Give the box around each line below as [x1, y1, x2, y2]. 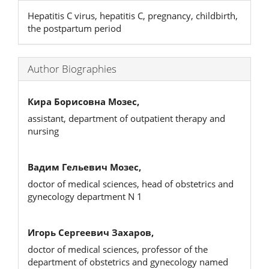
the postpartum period [28, 22, 121, 34]
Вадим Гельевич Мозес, [28, 160, 141, 173]
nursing [28, 125, 59, 137]
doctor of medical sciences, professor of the [28, 243, 208, 255]
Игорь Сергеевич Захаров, [28, 226, 154, 238]
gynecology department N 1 [28, 190, 142, 202]
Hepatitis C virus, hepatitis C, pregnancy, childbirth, [28, 10, 238, 22]
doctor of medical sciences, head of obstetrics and [28, 178, 234, 190]
